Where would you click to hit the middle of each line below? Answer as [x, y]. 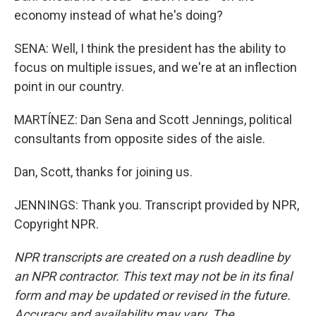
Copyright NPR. [56, 224]
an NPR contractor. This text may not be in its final [153, 276]
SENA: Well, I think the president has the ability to [150, 48]
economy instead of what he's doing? [119, 15]
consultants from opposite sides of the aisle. [140, 138]
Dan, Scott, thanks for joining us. [103, 171]
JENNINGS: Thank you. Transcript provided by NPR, [157, 205]
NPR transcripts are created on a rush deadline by [152, 257]
